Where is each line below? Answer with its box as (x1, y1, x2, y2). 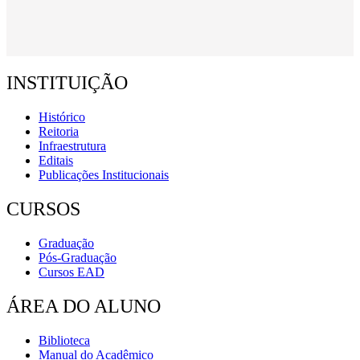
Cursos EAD (39, 264, 104, 279)
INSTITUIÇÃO (6, 72, 128, 94)
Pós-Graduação (39, 250, 117, 264)
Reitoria (39, 125, 79, 139)
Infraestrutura (39, 139, 106, 153)
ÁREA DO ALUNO (6, 295, 161, 317)
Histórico (39, 110, 85, 125)
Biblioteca (39, 333, 90, 347)
